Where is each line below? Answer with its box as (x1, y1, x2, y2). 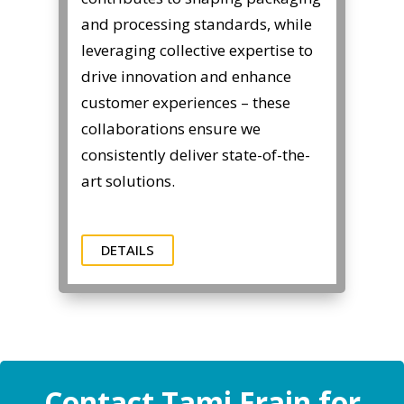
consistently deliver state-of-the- (80, 144, 310, 166)
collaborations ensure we (80, 118, 261, 140)
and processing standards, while (80, 14, 312, 35)
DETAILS (100, 241, 154, 260)
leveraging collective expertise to (80, 40, 313, 61)
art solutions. (80, 170, 175, 192)
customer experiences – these (80, 92, 290, 114)
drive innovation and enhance (80, 66, 291, 87)
